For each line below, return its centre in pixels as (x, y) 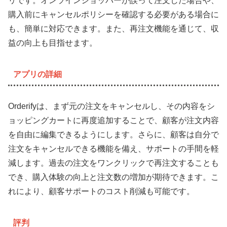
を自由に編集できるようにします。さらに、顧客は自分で (113, 134)
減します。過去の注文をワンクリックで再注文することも (113, 163)
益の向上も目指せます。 (53, 43)
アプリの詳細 (37, 74)
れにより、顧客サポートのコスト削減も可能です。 (101, 191)
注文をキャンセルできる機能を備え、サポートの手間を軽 (113, 148)
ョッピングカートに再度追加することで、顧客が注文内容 (113, 120)
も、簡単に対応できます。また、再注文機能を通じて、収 (113, 28)
